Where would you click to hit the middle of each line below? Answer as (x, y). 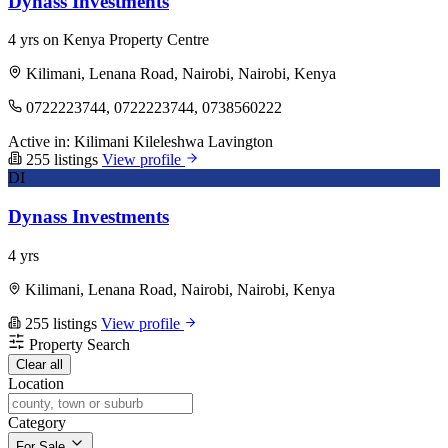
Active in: (39, 142)
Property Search (79, 344)
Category (37, 422)
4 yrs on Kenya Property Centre (108, 40)
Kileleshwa (168, 142)
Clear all (39, 364)
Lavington (240, 142)
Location (36, 383)
